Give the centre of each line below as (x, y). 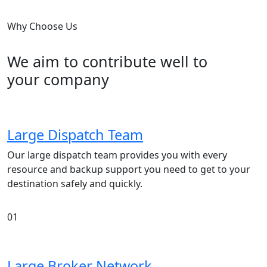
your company (58, 79)
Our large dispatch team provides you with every (117, 155)
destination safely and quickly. (75, 183)
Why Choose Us (42, 26)
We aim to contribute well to (107, 61)
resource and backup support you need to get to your (129, 169)
